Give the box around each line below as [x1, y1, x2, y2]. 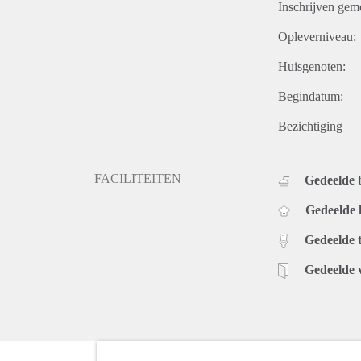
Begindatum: [278, 89, 343, 103]
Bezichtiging [278, 118, 342, 133]
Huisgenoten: [278, 59, 346, 73]
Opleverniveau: [278, 29, 356, 44]
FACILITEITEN [94, 171, 181, 185]
